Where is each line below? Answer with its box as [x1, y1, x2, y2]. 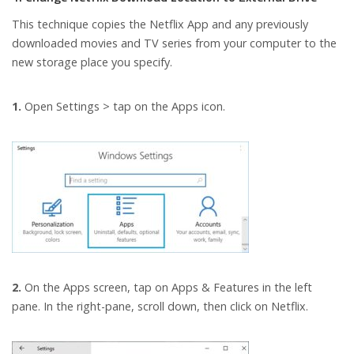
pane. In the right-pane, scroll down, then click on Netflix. [12, 299, 308, 314]
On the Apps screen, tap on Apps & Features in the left [21, 280, 312, 296]
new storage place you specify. [12, 55, 172, 70]
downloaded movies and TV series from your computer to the [12, 36, 337, 51]
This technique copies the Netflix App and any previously [12, 17, 308, 32]
